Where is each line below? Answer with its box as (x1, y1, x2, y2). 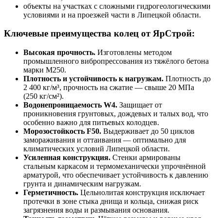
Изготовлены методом (95, 48, 172, 57)
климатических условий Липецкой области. (23, 145, 170, 153)
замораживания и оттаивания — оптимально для (23, 136, 186, 145)
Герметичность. (23, 188, 78, 197)
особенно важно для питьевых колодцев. (23, 118, 159, 127)
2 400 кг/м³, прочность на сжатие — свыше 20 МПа (23, 83, 194, 92)
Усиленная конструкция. (23, 153, 110, 162)
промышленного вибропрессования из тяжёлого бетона (23, 57, 209, 66)
